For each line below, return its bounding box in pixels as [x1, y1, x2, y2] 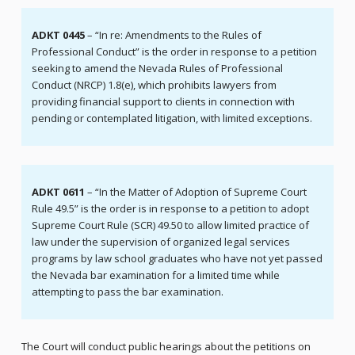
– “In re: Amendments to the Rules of [84, 28, 261, 43]
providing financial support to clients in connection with [31, 94, 295, 109]
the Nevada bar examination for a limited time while [31, 268, 280, 283]
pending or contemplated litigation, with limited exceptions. [31, 111, 312, 126]
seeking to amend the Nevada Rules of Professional [31, 61, 283, 76]
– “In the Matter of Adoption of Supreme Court [84, 185, 307, 200]
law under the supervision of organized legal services [31, 235, 290, 250]
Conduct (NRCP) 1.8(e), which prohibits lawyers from [31, 78, 277, 93]
